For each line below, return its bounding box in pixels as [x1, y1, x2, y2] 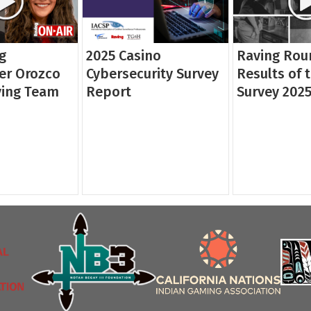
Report [86, 83, 131, 101]
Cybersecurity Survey [86, 65, 219, 83]
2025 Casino [86, 47, 161, 65]
